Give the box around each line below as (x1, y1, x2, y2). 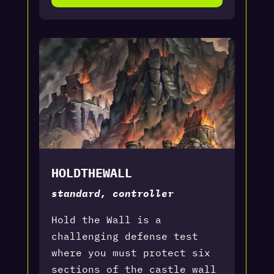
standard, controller (51, 187, 174, 199)
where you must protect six (51, 246, 210, 259)
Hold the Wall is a (51, 213, 161, 226)
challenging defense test (51, 229, 198, 242)
